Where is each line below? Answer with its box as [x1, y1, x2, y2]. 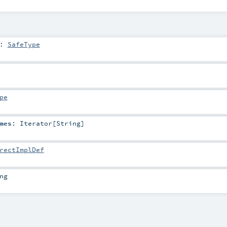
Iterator [19, 119, 52, 128]
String [56, 119, 81, 128]
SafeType [7, 40, 40, 48]
